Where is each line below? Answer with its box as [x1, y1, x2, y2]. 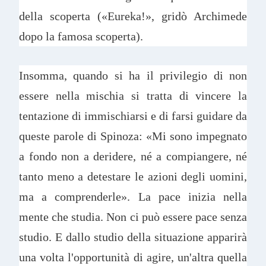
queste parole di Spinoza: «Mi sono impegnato [19, 129, 247, 143]
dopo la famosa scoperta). [19, 29, 146, 43]
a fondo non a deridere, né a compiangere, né [19, 150, 247, 163]
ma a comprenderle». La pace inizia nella [19, 190, 247, 204]
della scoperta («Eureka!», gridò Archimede [19, 9, 247, 23]
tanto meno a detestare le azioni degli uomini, [19, 170, 247, 183]
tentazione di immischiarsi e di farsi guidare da [19, 109, 247, 123]
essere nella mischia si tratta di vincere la [19, 89, 247, 103]
